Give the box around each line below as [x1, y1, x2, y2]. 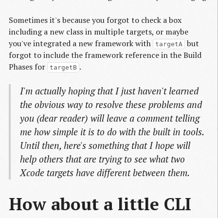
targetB [49, 64, 77, 72]
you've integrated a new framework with [9, 38, 153, 49]
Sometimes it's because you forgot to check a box [9, 15, 182, 26]
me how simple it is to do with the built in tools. [20, 126, 204, 138]
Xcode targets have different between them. [20, 166, 190, 179]
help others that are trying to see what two [20, 153, 185, 165]
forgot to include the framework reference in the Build [9, 50, 201, 61]
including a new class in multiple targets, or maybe [9, 26, 188, 37]
